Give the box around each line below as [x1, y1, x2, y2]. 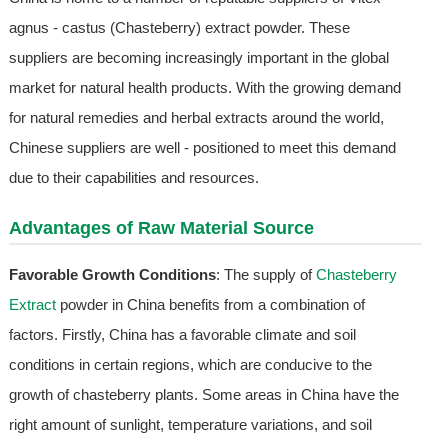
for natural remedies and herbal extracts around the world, [8, 109, 384, 127]
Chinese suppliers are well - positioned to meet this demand [8, 139, 396, 157]
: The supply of [215, 266, 316, 284]
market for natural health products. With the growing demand [8, 79, 401, 97]
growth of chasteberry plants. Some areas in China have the [8, 386, 399, 404]
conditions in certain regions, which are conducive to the [8, 356, 372, 374]
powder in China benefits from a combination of [55, 296, 365, 314]
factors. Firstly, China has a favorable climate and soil [8, 326, 356, 344]
